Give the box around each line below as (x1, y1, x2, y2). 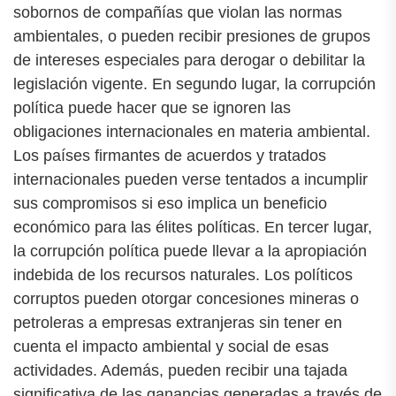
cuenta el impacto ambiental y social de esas (13, 337, 329, 355)
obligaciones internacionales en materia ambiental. (13, 122, 370, 141)
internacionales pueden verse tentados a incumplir (13, 170, 368, 188)
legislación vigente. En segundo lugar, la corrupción (13, 74, 376, 93)
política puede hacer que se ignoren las (13, 98, 291, 117)
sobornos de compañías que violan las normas (13, 3, 342, 21)
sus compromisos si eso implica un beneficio (13, 194, 327, 212)
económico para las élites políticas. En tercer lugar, (13, 217, 372, 236)
